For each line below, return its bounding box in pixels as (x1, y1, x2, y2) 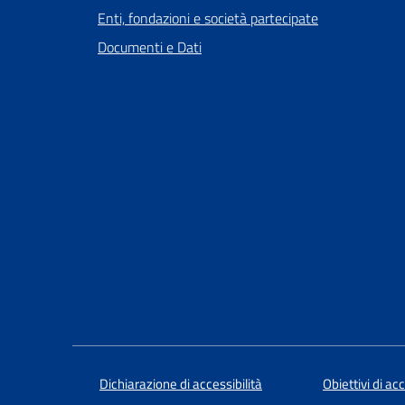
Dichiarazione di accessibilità (99, 372, 262, 394)
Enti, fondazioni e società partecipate (98, 6, 318, 29)
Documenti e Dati (98, 35, 202, 58)
